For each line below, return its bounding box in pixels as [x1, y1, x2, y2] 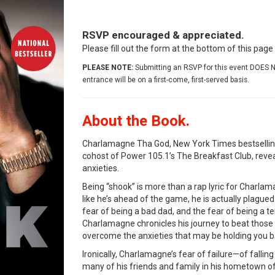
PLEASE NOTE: [82, 63, 133, 72]
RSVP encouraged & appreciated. [82, 29, 244, 42]
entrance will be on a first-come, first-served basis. [82, 76, 249, 85]
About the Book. [82, 112, 190, 130]
